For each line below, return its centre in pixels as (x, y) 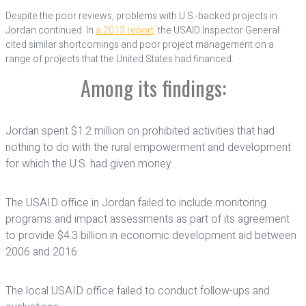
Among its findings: (153, 88)
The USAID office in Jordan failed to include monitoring (136, 203)
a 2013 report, (126, 30)
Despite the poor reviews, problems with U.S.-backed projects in (141, 16)
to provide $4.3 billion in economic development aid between (151, 236)
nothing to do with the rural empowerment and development (148, 148)
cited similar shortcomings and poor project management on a (140, 45)
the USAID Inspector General (218, 30)
